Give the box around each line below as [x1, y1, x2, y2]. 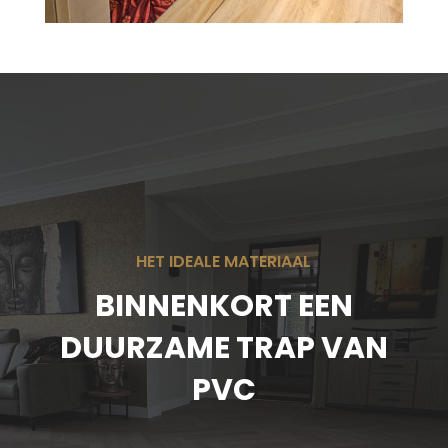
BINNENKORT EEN [94, 284, 353, 327]
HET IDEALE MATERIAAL [136, 249, 312, 273]
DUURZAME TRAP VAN [59, 326, 388, 369]
